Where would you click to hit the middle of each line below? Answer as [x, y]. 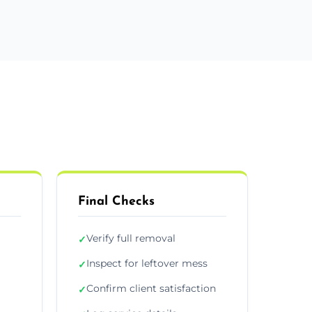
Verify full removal [131, 238]
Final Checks [116, 201]
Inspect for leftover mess [147, 263]
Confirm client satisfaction [151, 288]
